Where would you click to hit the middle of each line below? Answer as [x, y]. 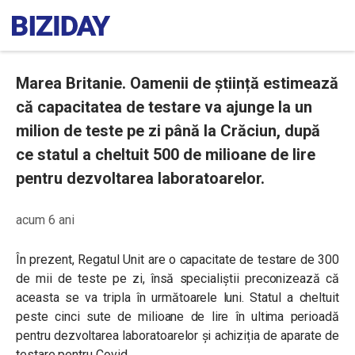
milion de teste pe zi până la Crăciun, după [168, 131]
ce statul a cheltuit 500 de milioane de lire [166, 155]
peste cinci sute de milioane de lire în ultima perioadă [177, 317]
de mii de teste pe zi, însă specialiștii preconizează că [177, 279]
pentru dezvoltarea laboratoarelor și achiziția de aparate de [177, 336]
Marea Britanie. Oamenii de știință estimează [177, 83]
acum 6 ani [45, 220]
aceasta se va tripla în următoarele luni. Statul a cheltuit [177, 298]
